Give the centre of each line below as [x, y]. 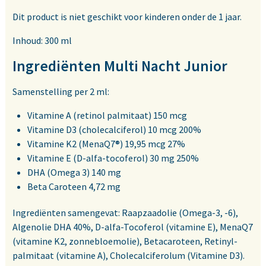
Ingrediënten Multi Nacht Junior [120, 66]
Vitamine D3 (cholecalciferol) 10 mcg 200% [114, 130]
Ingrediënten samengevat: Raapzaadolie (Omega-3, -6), [126, 213]
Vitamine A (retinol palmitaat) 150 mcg [107, 115]
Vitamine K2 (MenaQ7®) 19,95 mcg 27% [106, 144]
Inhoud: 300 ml [42, 41]
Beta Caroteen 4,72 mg [74, 187]
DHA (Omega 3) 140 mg [74, 172]
